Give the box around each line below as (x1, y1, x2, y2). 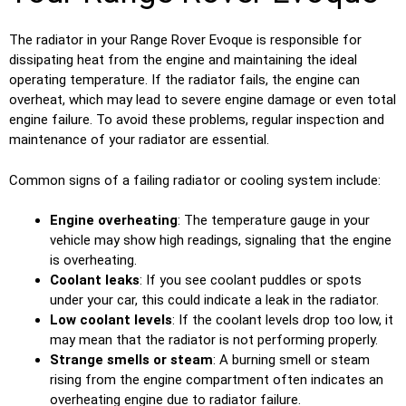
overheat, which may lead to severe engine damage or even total (9, 92, 396, 109)
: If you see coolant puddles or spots (140, 272, 362, 289)
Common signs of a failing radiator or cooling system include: (9, 171, 381, 188)
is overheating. (50, 252, 137, 269)
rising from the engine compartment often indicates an (50, 372, 383, 389)
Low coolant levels (50, 312, 172, 329)
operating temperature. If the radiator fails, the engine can (9, 72, 360, 89)
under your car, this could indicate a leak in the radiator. (50, 292, 379, 309)
